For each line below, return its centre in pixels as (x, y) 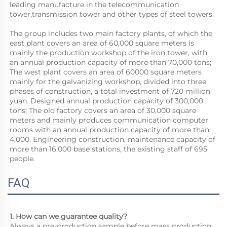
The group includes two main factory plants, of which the (111, 34)
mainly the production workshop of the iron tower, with (108, 53)
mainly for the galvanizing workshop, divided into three (108, 82)
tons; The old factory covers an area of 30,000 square (103, 111)
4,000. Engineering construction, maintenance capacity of (112, 140)
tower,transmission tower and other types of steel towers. (112, 14)
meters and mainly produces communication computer (109, 120)
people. (22, 159)
